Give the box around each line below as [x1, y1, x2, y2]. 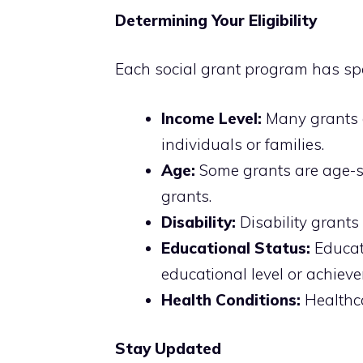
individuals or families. [161, 134, 324, 154]
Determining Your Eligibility [115, 10, 317, 30]
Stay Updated [115, 339, 221, 359]
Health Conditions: [161, 289, 301, 310]
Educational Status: [161, 237, 310, 258]
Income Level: [161, 108, 262, 128]
